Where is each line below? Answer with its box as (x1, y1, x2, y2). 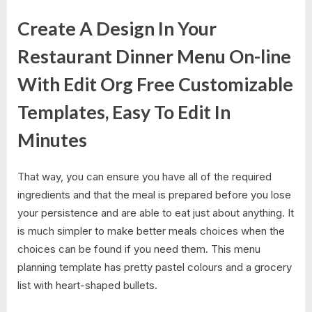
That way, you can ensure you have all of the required (17, 169, 272, 183)
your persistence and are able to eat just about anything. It (17, 205, 294, 219)
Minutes (17, 129, 87, 152)
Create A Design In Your (17, 17, 217, 40)
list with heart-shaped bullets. (17, 278, 157, 292)
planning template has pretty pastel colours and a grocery (17, 260, 292, 274)
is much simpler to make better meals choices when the (17, 224, 285, 237)
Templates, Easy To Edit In (17, 101, 231, 124)
